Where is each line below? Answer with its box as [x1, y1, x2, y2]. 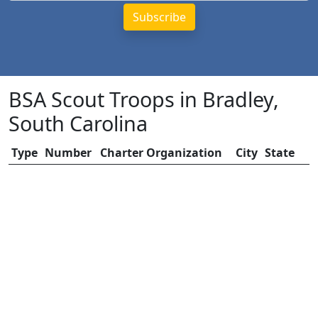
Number [45, 145, 92, 160]
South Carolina [9, 109, 148, 137]
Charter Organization [100, 145, 222, 160]
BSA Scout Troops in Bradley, [9, 85, 279, 113]
